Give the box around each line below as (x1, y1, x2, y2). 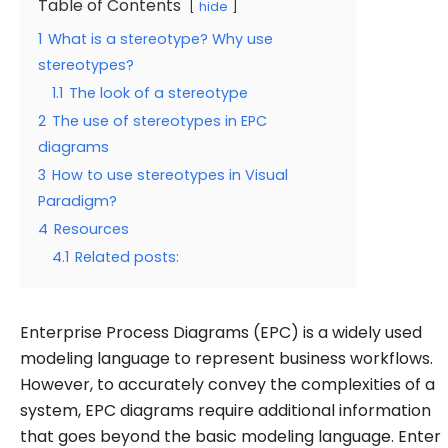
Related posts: (75, 247, 179, 267)
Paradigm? (38, 191, 117, 211)
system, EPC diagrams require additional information (20, 399, 431, 422)
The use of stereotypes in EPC (52, 111, 267, 131)
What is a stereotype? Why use (48, 29, 273, 49)
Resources (54, 219, 129, 239)
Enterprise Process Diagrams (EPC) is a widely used (20, 321, 422, 344)
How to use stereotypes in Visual (52, 165, 288, 185)
